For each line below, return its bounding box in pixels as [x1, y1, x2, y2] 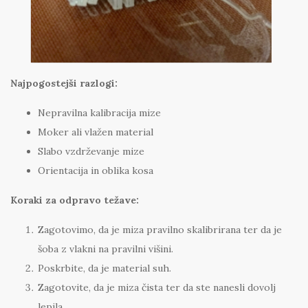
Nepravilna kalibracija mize [38, 107, 161, 120]
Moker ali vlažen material [38, 126, 153, 139]
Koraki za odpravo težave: [10, 194, 139, 207]
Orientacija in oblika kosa [38, 164, 153, 177]
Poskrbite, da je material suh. [38, 262, 171, 275]
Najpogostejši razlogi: [10, 77, 118, 90]
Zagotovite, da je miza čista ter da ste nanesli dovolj [38, 281, 276, 294]
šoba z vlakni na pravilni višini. [38, 243, 173, 256]
